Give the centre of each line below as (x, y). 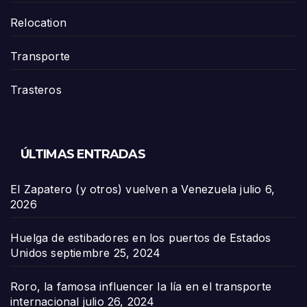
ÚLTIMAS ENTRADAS (83, 154)
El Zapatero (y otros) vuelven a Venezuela (124, 189)
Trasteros (36, 90)
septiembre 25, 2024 (106, 253)
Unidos (29, 253)
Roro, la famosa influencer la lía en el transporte (141, 286)
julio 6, (258, 189)
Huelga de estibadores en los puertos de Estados (141, 237)
